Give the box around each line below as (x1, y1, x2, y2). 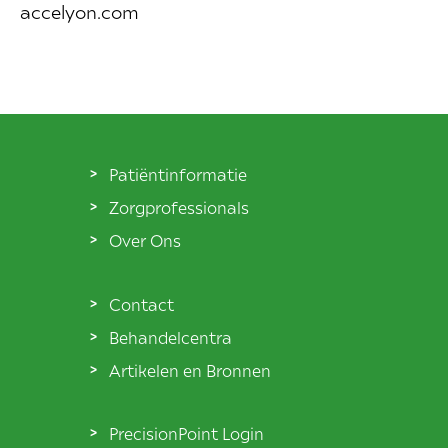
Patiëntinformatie (109, 163, 247, 184)
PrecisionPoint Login (109, 423, 264, 444)
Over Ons (109, 230, 181, 251)
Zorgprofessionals (109, 197, 249, 218)
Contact (109, 293, 174, 314)
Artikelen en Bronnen (109, 359, 271, 380)
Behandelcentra (109, 326, 232, 347)
